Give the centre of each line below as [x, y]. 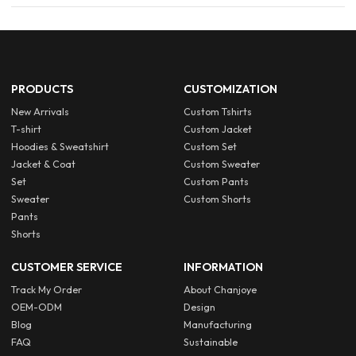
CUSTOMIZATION [231, 89]
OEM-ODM [37, 308]
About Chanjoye [221, 290]
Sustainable [211, 342]
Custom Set [211, 146]
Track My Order [47, 290]
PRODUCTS [43, 89]
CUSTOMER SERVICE [67, 267]
